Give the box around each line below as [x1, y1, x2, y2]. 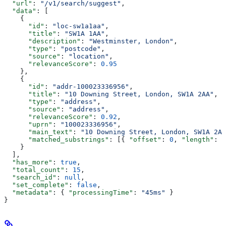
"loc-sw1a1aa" [52, 22, 105, 30]
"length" [182, 136, 214, 144]
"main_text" [4, 128, 73, 136]
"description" [4, 37, 81, 45]
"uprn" [4, 121, 52, 129]
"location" [69, 52, 109, 61]
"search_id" [4, 174, 56, 182]
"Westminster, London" [89, 37, 174, 45]
